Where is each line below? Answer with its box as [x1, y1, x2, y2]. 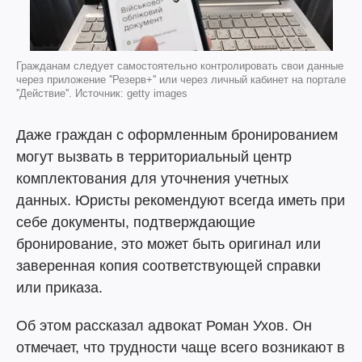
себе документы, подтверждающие [16, 214, 255, 230]
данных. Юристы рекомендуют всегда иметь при [16, 192, 345, 208]
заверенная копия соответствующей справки [16, 258, 321, 274]
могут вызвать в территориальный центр [16, 149, 292, 165]
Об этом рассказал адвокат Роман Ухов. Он [16, 318, 312, 334]
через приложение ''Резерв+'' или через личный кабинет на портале [16, 74, 346, 86]
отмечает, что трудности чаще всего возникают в [16, 339, 345, 356]
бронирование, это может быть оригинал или [16, 236, 321, 252]
